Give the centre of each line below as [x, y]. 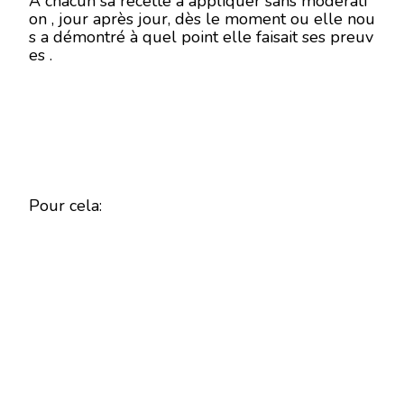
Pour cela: [65, 206]
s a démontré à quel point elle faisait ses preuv [201, 37]
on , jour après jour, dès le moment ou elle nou [202, 19]
